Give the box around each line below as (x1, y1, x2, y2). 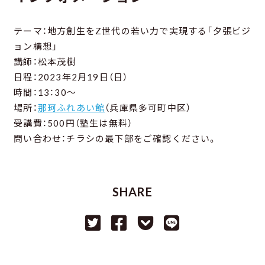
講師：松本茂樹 (14, 56, 76, 67)
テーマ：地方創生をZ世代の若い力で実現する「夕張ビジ (14, 25, 251, 36)
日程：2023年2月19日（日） (14, 71, 128, 82)
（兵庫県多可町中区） (105, 102, 192, 113)
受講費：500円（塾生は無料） (14, 117, 133, 128)
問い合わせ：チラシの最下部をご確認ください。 (14, 132, 218, 144)
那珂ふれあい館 (37, 102, 105, 113)
